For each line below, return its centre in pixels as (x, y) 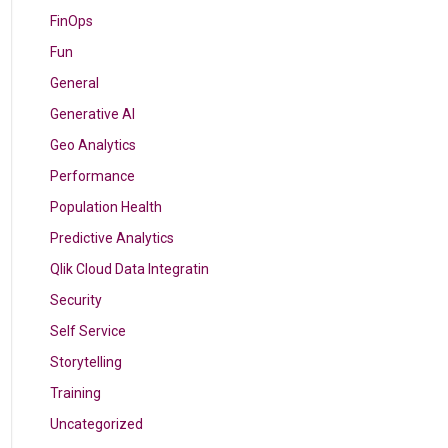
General (75, 83)
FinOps (72, 21)
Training (76, 393)
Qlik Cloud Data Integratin (130, 269)
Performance (93, 176)
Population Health (106, 207)
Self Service (88, 331)
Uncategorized (97, 424)
